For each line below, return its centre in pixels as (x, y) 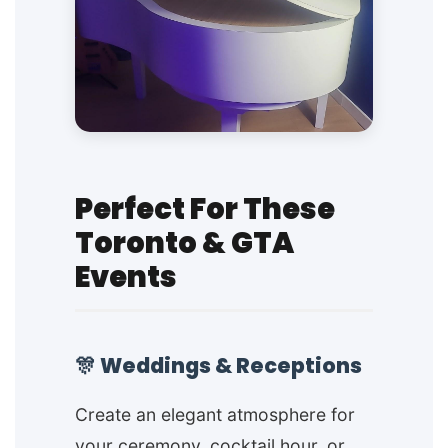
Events (126, 277)
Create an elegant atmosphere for (215, 415)
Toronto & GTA (184, 243)
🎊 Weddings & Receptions (218, 366)
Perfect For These (205, 209)
